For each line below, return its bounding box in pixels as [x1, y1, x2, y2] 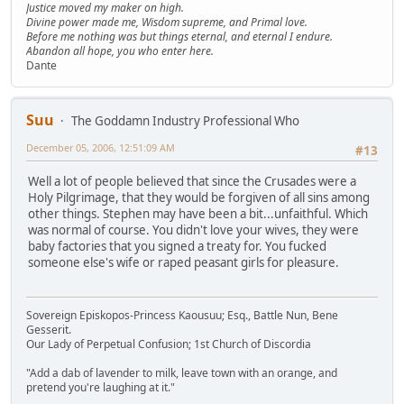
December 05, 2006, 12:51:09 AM [26, 140, 175, 154]
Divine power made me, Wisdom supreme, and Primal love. [26, 14, 308, 30]
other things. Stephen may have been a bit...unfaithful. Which [28, 206, 368, 223]
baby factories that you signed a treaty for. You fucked [28, 238, 326, 255]
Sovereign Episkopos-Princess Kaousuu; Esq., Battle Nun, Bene [26, 308, 338, 324]
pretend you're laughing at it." [26, 380, 175, 396]
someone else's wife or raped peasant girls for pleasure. [28, 254, 339, 271]
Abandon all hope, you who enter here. [26, 42, 214, 59]
